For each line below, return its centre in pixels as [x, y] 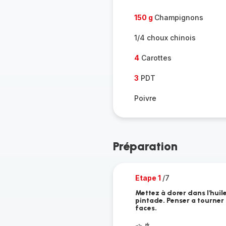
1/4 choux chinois [165, 38]
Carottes [155, 58]
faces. [146, 208]
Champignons [179, 17]
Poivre [145, 98]
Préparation [145, 146]
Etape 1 [149, 178]
